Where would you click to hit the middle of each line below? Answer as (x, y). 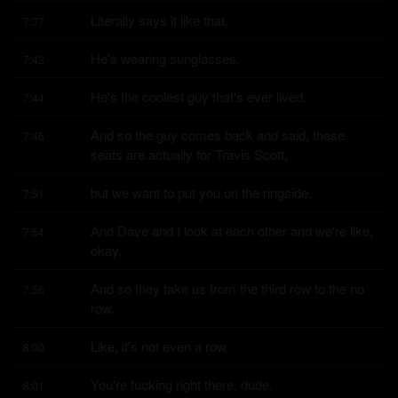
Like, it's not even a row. (160, 346)
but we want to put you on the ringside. (201, 192)
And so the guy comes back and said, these (218, 135)
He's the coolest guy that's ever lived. (199, 96)
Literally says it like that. (159, 20)
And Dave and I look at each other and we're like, (232, 231)
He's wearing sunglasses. (165, 58)
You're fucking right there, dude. (182, 384)
